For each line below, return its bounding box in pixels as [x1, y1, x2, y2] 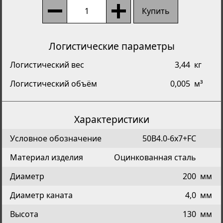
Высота [10, 208, 38, 220]
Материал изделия [10, 151, 83, 163]
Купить [142, 5, 170, 17]
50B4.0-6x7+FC [142, 132, 196, 144]
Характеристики [74, 112, 149, 126]
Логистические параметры [48, 39, 175, 53]
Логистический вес [10, 59, 84, 71]
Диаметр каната [10, 189, 73, 201]
